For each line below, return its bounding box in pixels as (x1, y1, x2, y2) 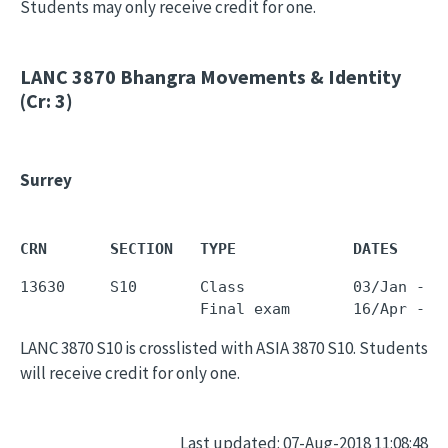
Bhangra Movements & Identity (116, 64, 401, 89)
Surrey (20, 169, 72, 191)
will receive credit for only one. (20, 362, 240, 384)
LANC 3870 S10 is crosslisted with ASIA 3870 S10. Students (20, 337, 428, 359)
